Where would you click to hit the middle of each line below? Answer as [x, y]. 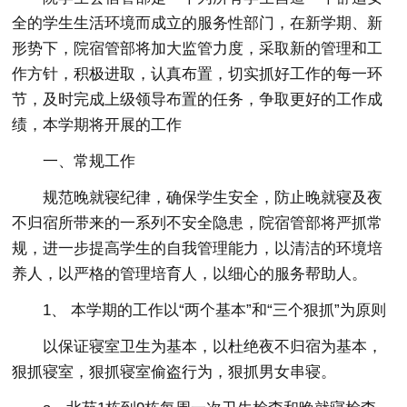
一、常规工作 [89, 161]
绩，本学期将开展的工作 [97, 124]
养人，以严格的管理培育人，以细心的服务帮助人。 [190, 273]
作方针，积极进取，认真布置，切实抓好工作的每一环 [198, 74]
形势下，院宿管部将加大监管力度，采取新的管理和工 [198, 48]
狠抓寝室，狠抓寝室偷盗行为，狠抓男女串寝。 [174, 372]
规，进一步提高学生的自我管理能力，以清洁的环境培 [198, 248]
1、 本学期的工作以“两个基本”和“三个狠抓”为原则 [215, 310]
